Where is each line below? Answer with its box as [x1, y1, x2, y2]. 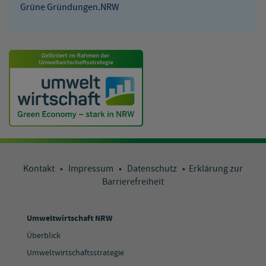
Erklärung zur [189, 163, 243, 176]
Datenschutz [127, 163, 182, 176]
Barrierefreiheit [102, 176, 164, 189]
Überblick [27, 230, 61, 242]
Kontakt [23, 163, 60, 176]
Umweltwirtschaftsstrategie [27, 248, 124, 259]
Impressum [68, 163, 119, 176]
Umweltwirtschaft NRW [27, 213, 112, 224]
